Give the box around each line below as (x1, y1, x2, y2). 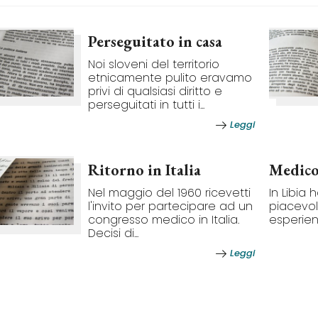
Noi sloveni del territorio (88, 56, 219, 72)
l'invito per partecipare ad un (88, 198, 253, 214)
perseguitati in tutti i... (88, 97, 204, 113)
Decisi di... (88, 225, 138, 241)
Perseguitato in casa (88, 31, 222, 52)
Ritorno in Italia (88, 160, 201, 180)
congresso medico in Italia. (88, 212, 239, 228)
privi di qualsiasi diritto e (88, 83, 222, 99)
